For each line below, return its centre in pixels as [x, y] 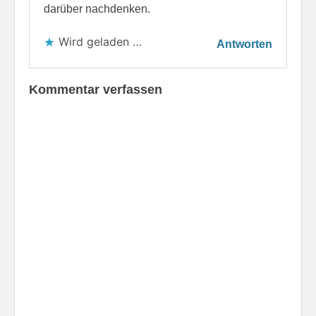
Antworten [244, 44]
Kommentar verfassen [96, 89]
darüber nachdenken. [97, 8]
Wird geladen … [100, 41]
